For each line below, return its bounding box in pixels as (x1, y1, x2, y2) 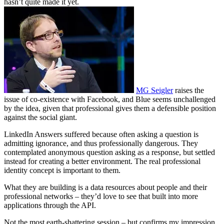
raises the (173, 85, 204, 94)
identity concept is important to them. (4, 165, 120, 174)
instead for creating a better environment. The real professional (4, 156, 200, 165)
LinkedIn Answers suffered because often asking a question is (4, 129, 198, 138)
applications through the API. (4, 200, 96, 209)
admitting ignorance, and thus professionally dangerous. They (4, 138, 198, 147)
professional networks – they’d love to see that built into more (4, 191, 198, 200)
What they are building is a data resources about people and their (4, 182, 207, 191)
